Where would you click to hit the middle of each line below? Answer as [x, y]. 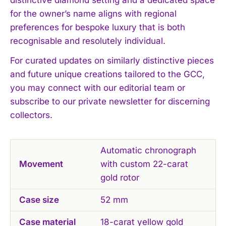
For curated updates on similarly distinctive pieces [112, 60]
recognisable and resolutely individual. [88, 41]
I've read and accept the [62, 9]
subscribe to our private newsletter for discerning [110, 101]
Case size [39, 200]
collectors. [31, 115]
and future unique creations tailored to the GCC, [107, 74]
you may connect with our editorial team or [98, 88]
